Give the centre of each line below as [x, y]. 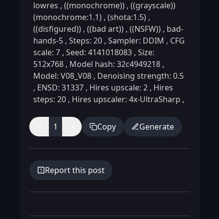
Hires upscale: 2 [119, 88]
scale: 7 [48, 52]
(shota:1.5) [127, 17]
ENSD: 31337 [60, 88]
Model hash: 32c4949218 [115, 64]
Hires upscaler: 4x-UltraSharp [126, 99]
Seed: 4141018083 [99, 52]
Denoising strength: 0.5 [140, 76]
